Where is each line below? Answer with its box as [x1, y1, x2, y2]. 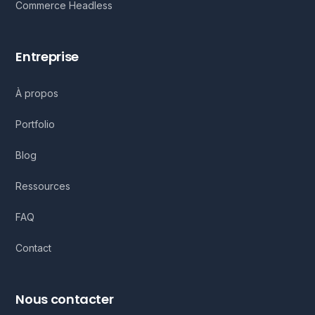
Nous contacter [15, 290, 114, 308]
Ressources [15, 179, 71, 192]
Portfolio [15, 117, 56, 130]
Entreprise [15, 47, 79, 65]
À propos [15, 86, 59, 99]
